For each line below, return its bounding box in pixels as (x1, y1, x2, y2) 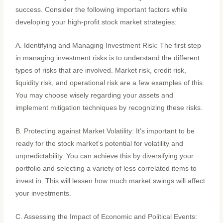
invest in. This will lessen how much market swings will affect (15, 177, 206, 185)
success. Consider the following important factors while (15, 6, 188, 14)
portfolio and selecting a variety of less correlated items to (15, 165, 197, 173)
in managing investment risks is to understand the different (15, 54, 200, 62)
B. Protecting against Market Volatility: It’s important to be (15, 127, 195, 135)
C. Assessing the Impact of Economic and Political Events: (15, 213, 198, 221)
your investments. (15, 190, 72, 198)
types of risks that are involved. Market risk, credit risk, (15, 67, 187, 75)
